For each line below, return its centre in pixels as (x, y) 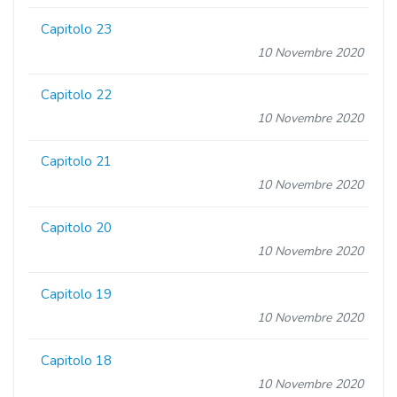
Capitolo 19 (77, 294)
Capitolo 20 (77, 227)
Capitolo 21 (77, 162)
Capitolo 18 (77, 360)
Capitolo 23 (77, 29)
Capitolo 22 (77, 95)
